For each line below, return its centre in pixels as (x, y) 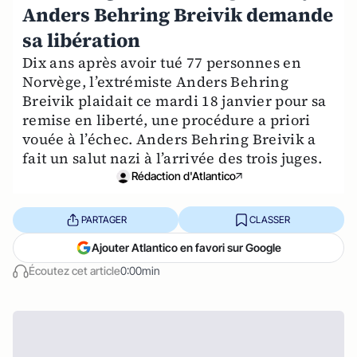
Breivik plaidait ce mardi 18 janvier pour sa (175, 101)
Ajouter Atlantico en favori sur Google (186, 247)
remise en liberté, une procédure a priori (167, 120)
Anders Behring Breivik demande (178, 15)
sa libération (81, 40)
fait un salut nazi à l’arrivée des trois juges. (172, 158)
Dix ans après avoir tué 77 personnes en (162, 63)
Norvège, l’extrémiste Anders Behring (155, 82)
